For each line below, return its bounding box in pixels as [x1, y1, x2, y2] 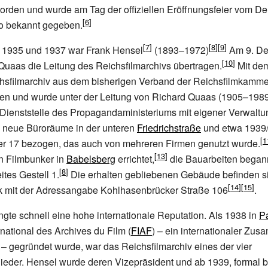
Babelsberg [66, 152, 115, 166]
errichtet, [115, 152, 154, 166]
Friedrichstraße [137, 121, 201, 135]
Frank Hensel [86, 43, 143, 57]
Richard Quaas [152, 90, 216, 103]
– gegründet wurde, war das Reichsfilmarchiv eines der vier [1, 239, 252, 253]
